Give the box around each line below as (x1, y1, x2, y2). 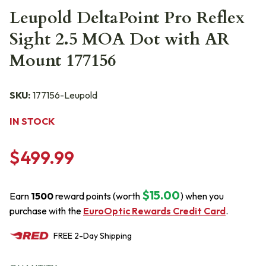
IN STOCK (9, 115, 55, 127)
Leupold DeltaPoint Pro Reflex (9, 7, 245, 29)
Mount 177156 (9, 49, 116, 72)
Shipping (98, 230, 132, 241)
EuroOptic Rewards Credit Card (83, 205, 226, 217)
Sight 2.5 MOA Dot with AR (9, 28, 229, 50)
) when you (180, 190, 224, 202)
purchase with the (9, 205, 83, 217)
